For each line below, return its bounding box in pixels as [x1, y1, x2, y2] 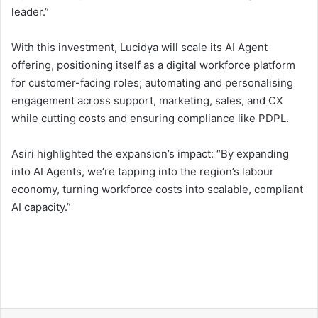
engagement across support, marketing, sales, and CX [11, 93, 283, 107]
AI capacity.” [11, 199, 71, 214]
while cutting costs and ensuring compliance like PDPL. [11, 111, 289, 125]
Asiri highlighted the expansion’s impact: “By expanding [11, 146, 289, 160]
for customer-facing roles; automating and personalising [11, 75, 293, 89]
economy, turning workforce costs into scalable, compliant [11, 182, 303, 196]
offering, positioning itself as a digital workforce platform [11, 57, 295, 72]
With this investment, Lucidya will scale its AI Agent [11, 40, 268, 54]
